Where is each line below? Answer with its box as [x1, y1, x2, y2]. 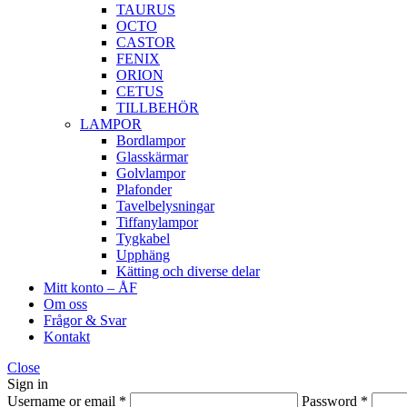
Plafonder [116, 182, 172, 198]
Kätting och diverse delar [116, 263, 260, 280]
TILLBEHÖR [116, 100, 199, 116]
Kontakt [44, 329, 90, 345]
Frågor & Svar [44, 313, 126, 329]
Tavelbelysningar [116, 198, 214, 214]
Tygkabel [116, 231, 170, 247]
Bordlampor [116, 133, 185, 149]
